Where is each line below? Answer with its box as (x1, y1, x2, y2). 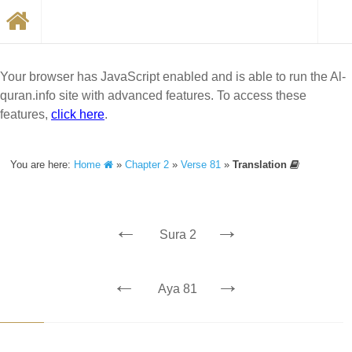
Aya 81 (158, 282, 197, 295)
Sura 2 (159, 228, 196, 241)
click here (51, 108, 104, 121)
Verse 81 (181, 159, 222, 170)
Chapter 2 (125, 159, 170, 170)
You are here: (10, 159, 75, 170)
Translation (233, 159, 291, 170)
